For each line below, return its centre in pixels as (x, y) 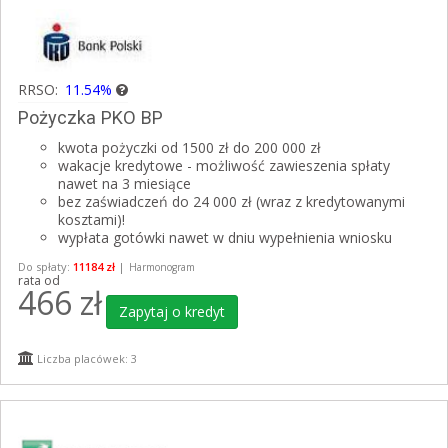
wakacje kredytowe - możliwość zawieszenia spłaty (224, 166)
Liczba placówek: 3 (85, 359)
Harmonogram (162, 267)
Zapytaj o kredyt (172, 311)
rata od (39, 281)
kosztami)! (91, 220)
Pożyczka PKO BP (90, 118)
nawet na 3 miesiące (124, 184)
